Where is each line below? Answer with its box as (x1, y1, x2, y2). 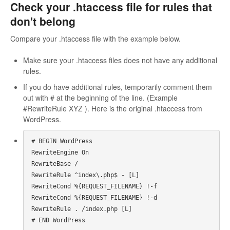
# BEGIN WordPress (31, 137, 92, 145)
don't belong (10, 13, 75, 29)
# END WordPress (31, 216, 85, 224)
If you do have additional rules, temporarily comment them (23, 81, 212, 92)
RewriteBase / (31, 160, 78, 167)
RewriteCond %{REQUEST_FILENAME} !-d (31, 194, 157, 201)
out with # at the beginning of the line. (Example (23, 92, 178, 103)
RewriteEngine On (31, 148, 89, 156)
